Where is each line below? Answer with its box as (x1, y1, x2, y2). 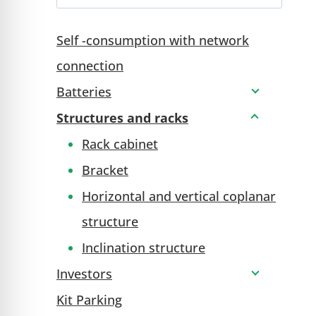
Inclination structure (82, 238, 205, 256)
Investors (56, 265, 112, 282)
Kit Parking (56, 291, 122, 308)
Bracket (82, 161, 128, 178)
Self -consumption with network (56, 31, 249, 49)
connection (56, 56, 123, 74)
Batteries (56, 83, 111, 100)
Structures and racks (56, 109, 188, 126)
